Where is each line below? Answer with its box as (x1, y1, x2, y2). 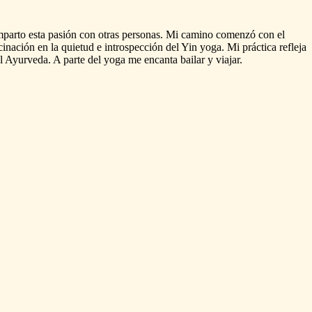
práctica (242, 40, 276, 53)
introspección (104, 40, 163, 53)
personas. (122, 28, 163, 40)
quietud (61, 40, 94, 53)
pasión (48, 28, 77, 40)
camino (181, 28, 213, 40)
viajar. (216, 53, 242, 65)
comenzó (216, 28, 256, 40)
